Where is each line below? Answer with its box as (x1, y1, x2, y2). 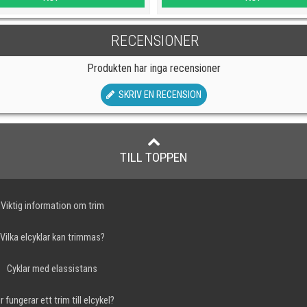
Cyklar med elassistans (7, 262, 98, 275)
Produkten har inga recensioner (86, 61, 221, 75)
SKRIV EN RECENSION (114, 88, 201, 101)
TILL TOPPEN (119, 149, 188, 165)
